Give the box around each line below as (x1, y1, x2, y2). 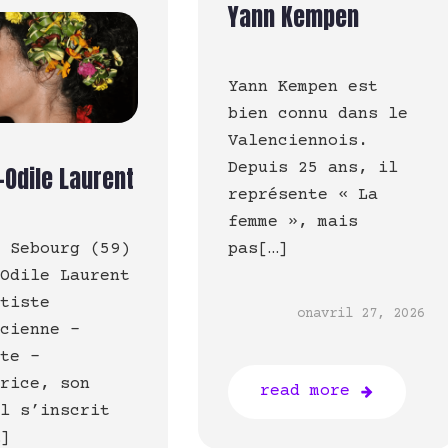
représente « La (227, 186, 378, 206)
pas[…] (227, 240, 288, 260)
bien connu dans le (227, 105, 408, 125)
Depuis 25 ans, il (227, 159, 398, 179)
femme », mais (227, 213, 358, 233)
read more (259, 382, 350, 402)
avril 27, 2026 (313, 306, 426, 323)
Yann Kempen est (227, 78, 378, 98)
